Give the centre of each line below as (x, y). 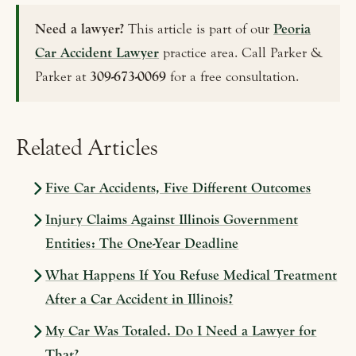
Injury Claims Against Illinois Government (172, 220)
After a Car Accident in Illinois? (139, 300)
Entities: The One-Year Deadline (142, 244)
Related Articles (87, 149)
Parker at (62, 77)
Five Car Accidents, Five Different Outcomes (178, 188)
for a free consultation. (232, 77)
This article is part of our (199, 29)
